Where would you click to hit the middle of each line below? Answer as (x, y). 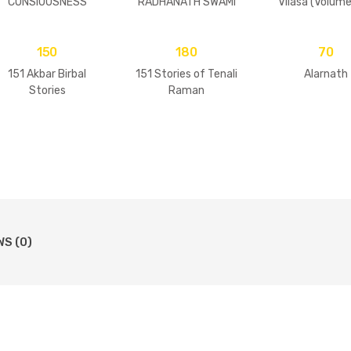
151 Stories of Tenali (186, 74)
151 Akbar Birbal (47, 74)
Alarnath (326, 74)
